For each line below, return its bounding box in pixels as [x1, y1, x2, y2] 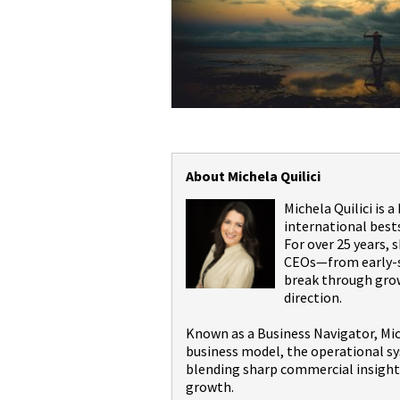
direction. [284, 287, 351, 306]
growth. [186, 377, 234, 396]
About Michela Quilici [186, 166, 321, 185]
